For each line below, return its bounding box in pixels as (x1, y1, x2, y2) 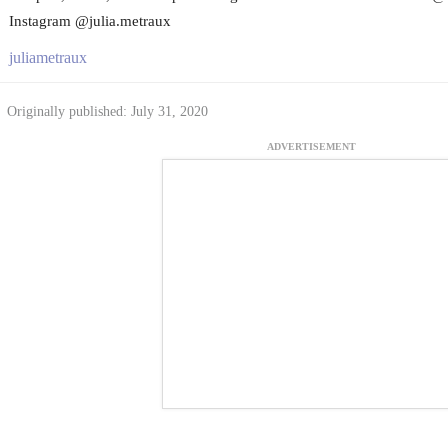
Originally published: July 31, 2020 (6, 103, 208, 119)
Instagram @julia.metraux (8, 12, 171, 29)
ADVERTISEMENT (267, 141, 356, 153)
